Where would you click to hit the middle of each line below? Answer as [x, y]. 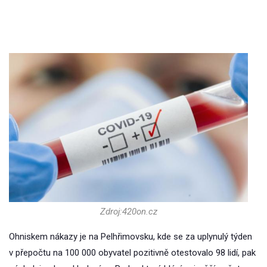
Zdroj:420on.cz [128, 211]
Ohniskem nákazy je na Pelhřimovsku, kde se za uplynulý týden [131, 236]
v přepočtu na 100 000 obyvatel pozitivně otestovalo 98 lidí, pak [132, 252]
